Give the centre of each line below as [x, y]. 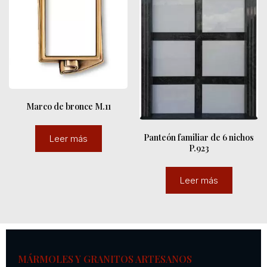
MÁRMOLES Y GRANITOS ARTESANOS [105, 259]
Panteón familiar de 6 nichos [199, 137]
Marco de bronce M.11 [68, 107]
